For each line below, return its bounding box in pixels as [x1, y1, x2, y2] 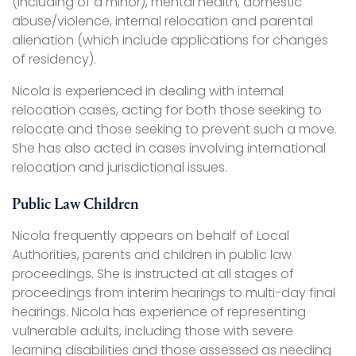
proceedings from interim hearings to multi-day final [12, 284, 335, 303]
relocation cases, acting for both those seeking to [12, 101, 322, 120]
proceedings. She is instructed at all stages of [12, 265, 294, 284]
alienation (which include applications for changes [12, 31, 328, 50]
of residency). [12, 50, 96, 69]
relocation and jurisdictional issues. [12, 158, 227, 177]
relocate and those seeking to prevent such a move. [12, 120, 337, 139]
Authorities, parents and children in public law [12, 246, 292, 265]
